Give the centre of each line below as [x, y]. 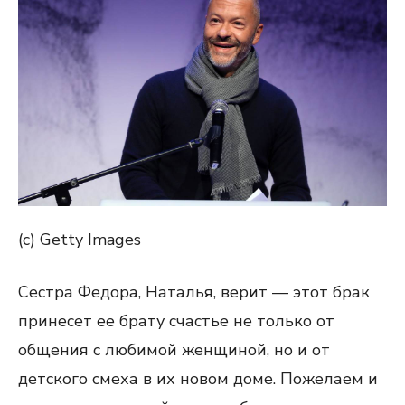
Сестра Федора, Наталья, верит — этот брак [194, 292]
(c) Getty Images [80, 240]
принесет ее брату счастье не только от [176, 321]
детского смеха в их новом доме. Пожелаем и [198, 379]
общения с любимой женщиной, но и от [174, 350]
